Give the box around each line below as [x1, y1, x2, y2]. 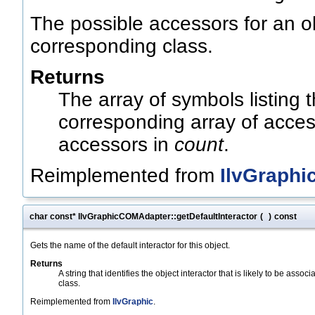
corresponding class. [30, 35, 213, 58]
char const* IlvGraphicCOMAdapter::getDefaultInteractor [30, 212, 257, 222]
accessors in [58, 134, 174, 156]
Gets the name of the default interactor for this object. [30, 240, 230, 251]
